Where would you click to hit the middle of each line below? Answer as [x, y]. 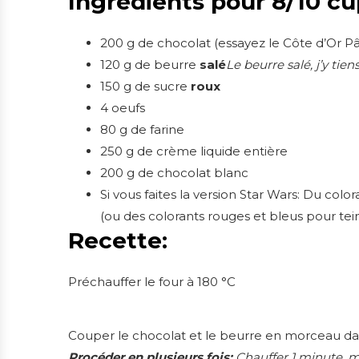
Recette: [118, 241]
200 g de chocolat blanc [174, 173]
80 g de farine [142, 130]
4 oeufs [123, 108]
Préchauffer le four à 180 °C [152, 282]
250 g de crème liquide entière [194, 151]
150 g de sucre [145, 87]
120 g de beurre [150, 65]
